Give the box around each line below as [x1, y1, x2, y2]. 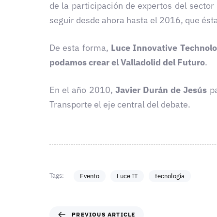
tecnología [155, 171, 185, 180]
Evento [79, 171, 99, 180]
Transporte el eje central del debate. [49, 99, 190, 110]
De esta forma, [49, 42, 111, 54]
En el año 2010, [49, 84, 115, 96]
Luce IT [116, 171, 138, 180]
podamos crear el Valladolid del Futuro [49, 57, 205, 68]
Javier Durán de [115, 84, 184, 96]
